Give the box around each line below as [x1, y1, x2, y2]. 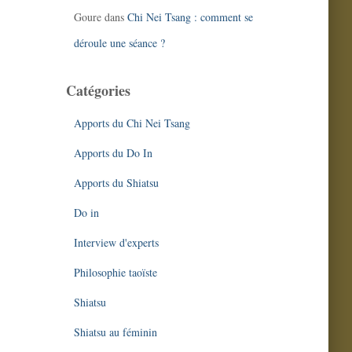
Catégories [65, 80, 130, 101]
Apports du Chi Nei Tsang [73, 115, 190, 130]
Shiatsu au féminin [73, 324, 157, 339]
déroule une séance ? [73, 35, 165, 50]
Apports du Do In [73, 145, 152, 160]
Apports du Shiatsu [73, 175, 159, 190]
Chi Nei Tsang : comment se [126, 9, 253, 24]
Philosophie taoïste [73, 265, 157, 280]
